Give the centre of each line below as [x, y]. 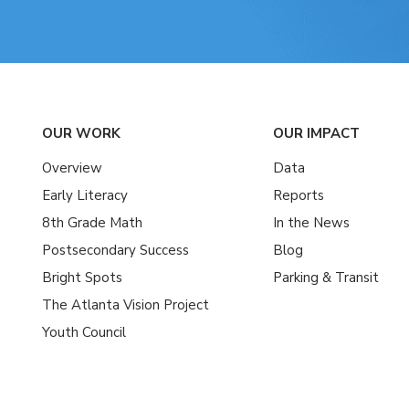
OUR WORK [81, 133]
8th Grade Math [92, 223]
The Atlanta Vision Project [126, 305]
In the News [312, 223]
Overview [72, 168]
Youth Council [84, 332]
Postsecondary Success [115, 250]
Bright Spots [82, 278]
